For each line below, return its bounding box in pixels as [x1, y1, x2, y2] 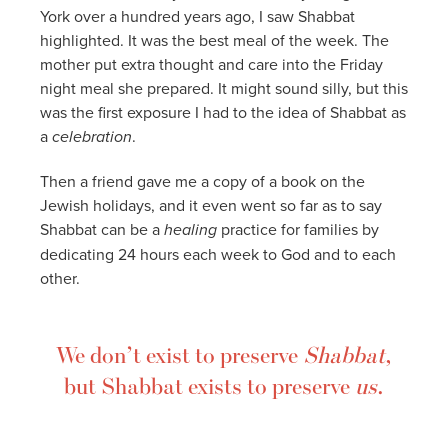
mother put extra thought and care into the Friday [40, 52, 383, 75]
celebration [52, 124, 132, 148]
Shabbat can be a [40, 217, 164, 240]
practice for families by [217, 217, 379, 240]
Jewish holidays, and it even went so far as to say [40, 193, 382, 216]
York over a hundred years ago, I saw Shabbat [40, 4, 355, 27]
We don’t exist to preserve [56, 340, 303, 369]
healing [164, 217, 217, 241]
